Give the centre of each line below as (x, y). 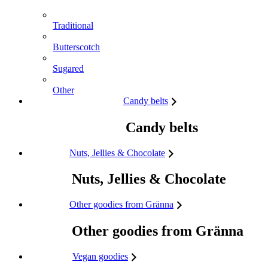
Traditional (73, 25)
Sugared (68, 68)
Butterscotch (76, 47)
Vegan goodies (100, 257)
